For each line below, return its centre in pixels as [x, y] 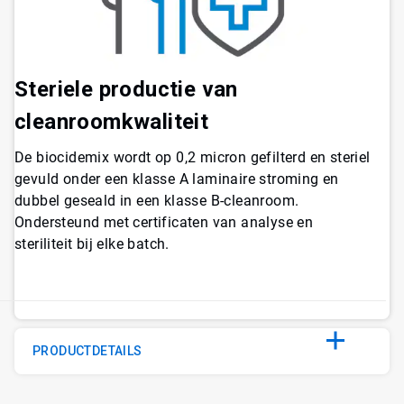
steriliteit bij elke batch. [92, 243]
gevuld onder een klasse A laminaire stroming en [177, 179]
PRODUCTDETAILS [87, 350]
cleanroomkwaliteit [112, 121]
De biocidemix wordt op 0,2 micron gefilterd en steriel [193, 157]
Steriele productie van [126, 89]
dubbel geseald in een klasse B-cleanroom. [157, 200]
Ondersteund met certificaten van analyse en [164, 222]
